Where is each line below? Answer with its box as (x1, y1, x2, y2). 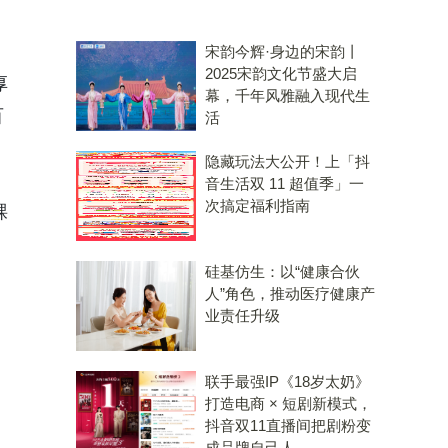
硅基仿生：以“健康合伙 (205, 263, 360, 280)
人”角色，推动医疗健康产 (205, 285, 375, 302)
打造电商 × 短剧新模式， (205, 395, 372, 412)
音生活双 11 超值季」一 (205, 175, 364, 192)
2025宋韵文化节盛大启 (205, 65, 357, 82)
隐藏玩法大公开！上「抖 (205, 153, 370, 170)
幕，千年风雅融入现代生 (205, 87, 370, 104)
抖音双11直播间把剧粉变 (205, 417, 371, 434)
